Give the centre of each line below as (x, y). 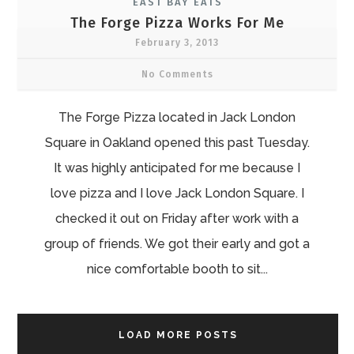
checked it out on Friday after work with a (177, 218)
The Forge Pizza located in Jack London (177, 117)
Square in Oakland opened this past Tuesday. (177, 142)
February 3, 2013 (177, 42)
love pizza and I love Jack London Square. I (177, 193)
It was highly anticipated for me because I (177, 168)
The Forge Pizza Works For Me (177, 23)
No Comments (177, 74)
